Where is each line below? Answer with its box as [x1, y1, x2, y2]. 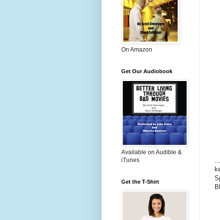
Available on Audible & [121, 149, 182, 156]
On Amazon [121, 46, 152, 53]
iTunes [121, 157, 139, 164]
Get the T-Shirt [121, 179, 159, 185]
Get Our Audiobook [121, 68, 172, 74]
